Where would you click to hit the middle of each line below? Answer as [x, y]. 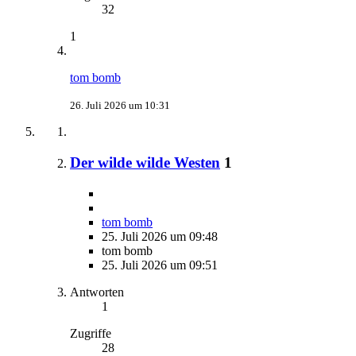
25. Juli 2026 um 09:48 [160, 236]
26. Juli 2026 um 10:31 [120, 106]
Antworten [97, 292]
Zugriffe [91, 333]
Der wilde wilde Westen [145, 162]
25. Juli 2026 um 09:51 [160, 265]
